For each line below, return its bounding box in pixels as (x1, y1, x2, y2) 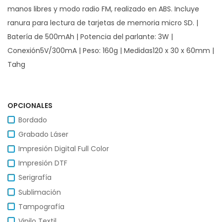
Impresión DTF (18, 158, 67, 168)
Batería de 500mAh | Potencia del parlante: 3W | (7, 31, 173, 42)
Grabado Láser (18, 129, 68, 139)
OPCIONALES (7, 100, 53, 111)
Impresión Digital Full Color (18, 144, 109, 154)
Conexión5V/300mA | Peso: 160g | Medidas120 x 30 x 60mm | (7, 45, 214, 55)
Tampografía (18, 201, 64, 212)
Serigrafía (18, 172, 52, 183)
